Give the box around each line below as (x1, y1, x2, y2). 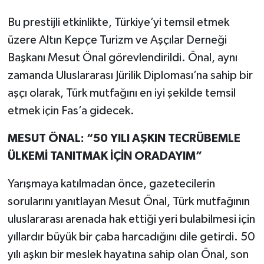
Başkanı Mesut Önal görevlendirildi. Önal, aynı (7, 52, 237, 64)
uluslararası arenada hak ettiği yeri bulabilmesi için (7, 213, 255, 226)
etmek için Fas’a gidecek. (7, 105, 134, 117)
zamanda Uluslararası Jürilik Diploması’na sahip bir (7, 70, 253, 82)
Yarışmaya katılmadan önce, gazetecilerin (7, 178, 215, 190)
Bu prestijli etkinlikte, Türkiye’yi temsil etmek (7, 16, 229, 29)
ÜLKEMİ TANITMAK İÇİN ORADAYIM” (7, 150, 202, 163)
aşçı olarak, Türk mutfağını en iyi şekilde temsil (7, 87, 236, 100)
